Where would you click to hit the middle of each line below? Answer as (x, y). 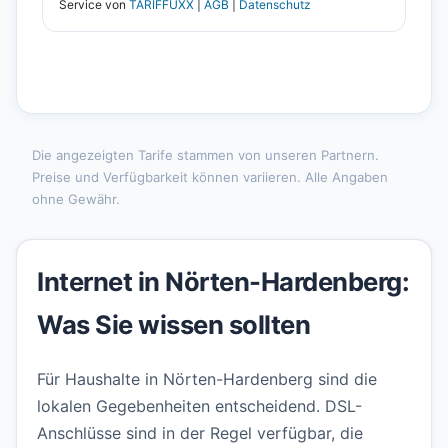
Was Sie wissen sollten (173, 325)
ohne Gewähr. (76, 198)
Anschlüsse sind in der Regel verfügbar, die (200, 433)
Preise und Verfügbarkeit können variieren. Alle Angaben (210, 176)
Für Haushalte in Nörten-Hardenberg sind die (207, 379)
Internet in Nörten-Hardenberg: (223, 282)
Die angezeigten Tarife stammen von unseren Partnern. (205, 154)
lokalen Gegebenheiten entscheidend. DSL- (199, 406)
